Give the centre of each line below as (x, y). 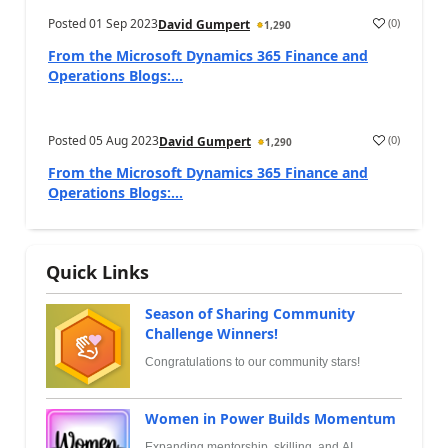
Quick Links (97, 271)
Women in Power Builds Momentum (270, 418)
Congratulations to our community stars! (252, 361)
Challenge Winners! (211, 333)
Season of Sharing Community (250, 313)
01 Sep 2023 (123, 23)
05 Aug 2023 (124, 140)
